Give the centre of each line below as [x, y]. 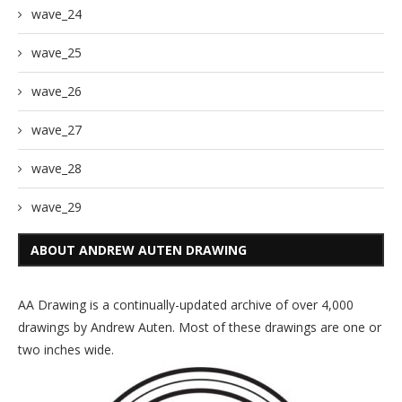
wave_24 [57, 14]
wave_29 [57, 207]
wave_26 [57, 92]
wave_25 [57, 53]
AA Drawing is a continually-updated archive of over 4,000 [186, 305]
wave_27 [57, 130]
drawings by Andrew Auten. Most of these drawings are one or [200, 328]
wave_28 [57, 169]
